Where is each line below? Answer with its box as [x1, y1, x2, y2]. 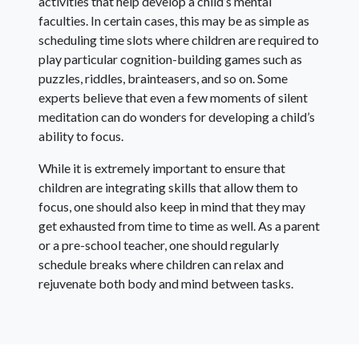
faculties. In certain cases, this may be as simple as [38, 13, 309, 29]
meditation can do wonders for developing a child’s [38, 109, 315, 125]
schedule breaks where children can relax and [38, 256, 284, 272]
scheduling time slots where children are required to [38, 32, 319, 48]
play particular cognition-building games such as [38, 51, 302, 67]
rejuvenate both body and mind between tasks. [38, 276, 293, 292]
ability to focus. [38, 128, 123, 144]
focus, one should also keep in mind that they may [38, 199, 305, 215]
